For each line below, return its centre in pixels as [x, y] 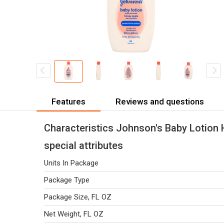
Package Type [67, 180]
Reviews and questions [160, 101]
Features [68, 101]
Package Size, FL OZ [78, 197]
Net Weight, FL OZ [74, 214]
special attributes [83, 145]
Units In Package [71, 163]
